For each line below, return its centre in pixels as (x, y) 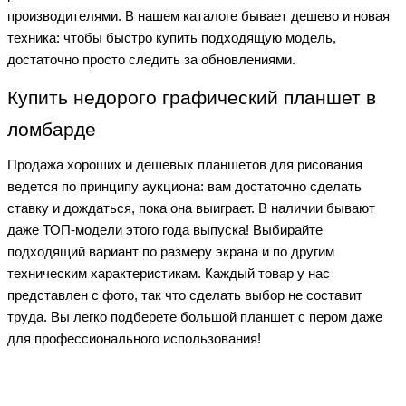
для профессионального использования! (134, 339)
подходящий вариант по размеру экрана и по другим (171, 252)
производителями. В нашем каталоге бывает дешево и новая (198, 16)
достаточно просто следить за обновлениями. (155, 60)
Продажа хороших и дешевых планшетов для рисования (185, 165)
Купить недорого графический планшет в (192, 98)
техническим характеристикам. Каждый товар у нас (169, 274)
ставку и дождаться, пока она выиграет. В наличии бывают (191, 208)
